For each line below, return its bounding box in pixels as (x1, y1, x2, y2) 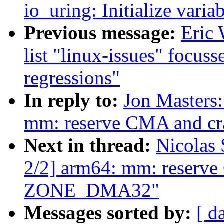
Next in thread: (24, 134, 156, 156)
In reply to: (24, 89, 123, 111)
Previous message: (24, 22, 181, 44)
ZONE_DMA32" (24, 179, 159, 201)
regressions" (24, 67, 120, 89)
